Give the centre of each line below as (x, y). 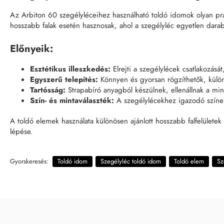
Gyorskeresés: (29, 161)
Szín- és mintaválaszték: (72, 100)
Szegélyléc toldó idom (131, 161)
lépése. (21, 131)
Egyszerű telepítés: (64, 79)
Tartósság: (48, 90)
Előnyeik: (31, 48)
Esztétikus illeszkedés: (70, 69)
